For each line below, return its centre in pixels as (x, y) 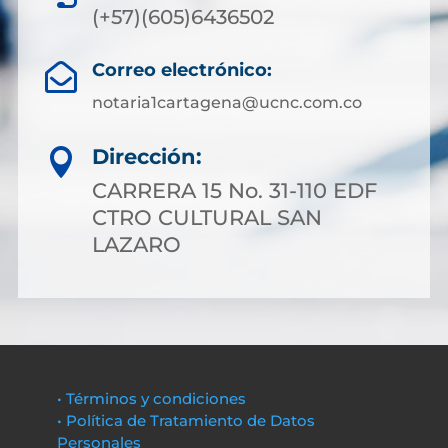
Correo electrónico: (182, 69)
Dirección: (147, 156)
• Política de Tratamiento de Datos (185, 420)
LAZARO (136, 244)
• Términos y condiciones (151, 398)
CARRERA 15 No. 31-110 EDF (234, 190)
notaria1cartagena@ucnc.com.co (227, 102)
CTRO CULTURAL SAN (207, 217)
